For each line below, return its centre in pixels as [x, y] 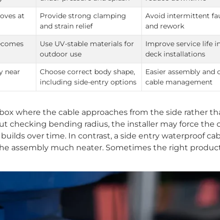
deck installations [176, 54]
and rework [165, 26]
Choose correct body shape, [88, 71]
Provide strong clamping [83, 15]
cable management [179, 82]
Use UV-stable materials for [87, 43]
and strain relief [67, 26]
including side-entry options [88, 82]
